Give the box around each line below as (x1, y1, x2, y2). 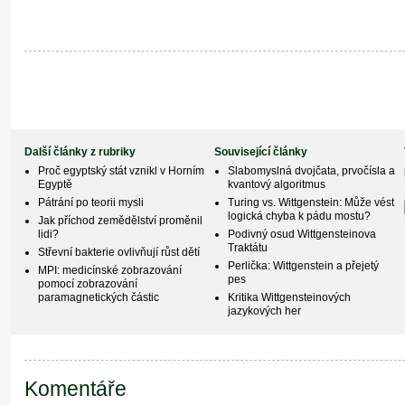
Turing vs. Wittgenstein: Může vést (228, 196, 395, 210)
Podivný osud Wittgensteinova (228, 228, 377, 240)
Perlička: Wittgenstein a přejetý (228, 259, 380, 272)
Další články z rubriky (24, 146, 137, 159)
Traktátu (228, 241, 268, 254)
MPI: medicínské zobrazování (38, 263, 183, 277)
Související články (214, 146, 308, 159)
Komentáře (24, 376, 127, 400)
